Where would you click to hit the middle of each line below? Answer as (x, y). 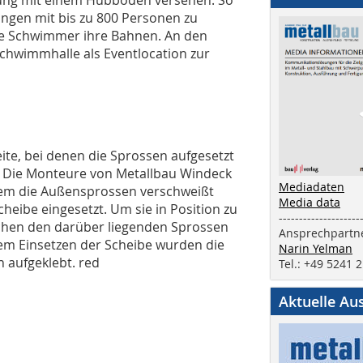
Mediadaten (312, 186)
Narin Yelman (316, 248)
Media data (310, 202)
